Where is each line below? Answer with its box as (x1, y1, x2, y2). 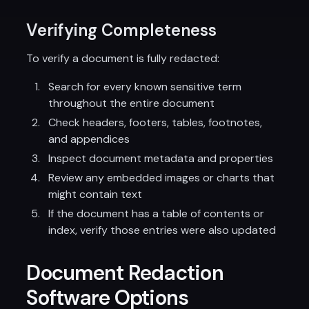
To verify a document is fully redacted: (26, 51, 220, 66)
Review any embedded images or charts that (48, 170, 275, 185)
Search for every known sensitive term (48, 79, 242, 94)
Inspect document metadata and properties (48, 151, 274, 166)
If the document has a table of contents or (48, 206, 265, 221)
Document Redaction (26, 259, 223, 286)
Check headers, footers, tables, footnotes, (48, 115, 263, 130)
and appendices (48, 132, 130, 146)
